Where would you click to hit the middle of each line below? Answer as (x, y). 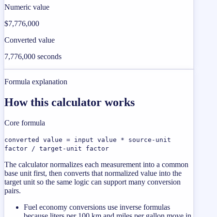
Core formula (25, 123)
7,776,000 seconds (33, 57)
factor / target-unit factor (57, 148)
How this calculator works (70, 102)
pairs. (13, 190)
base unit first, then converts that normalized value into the (93, 173)
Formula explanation (36, 82)
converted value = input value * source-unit (88, 139)
